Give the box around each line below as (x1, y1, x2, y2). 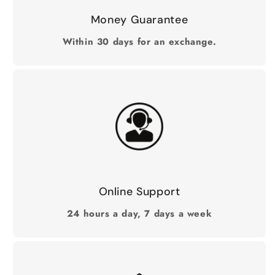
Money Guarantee (90, 12, 188, 28)
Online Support (98, 184, 180, 199)
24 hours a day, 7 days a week (66, 207, 212, 221)
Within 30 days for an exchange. (62, 35, 217, 49)
